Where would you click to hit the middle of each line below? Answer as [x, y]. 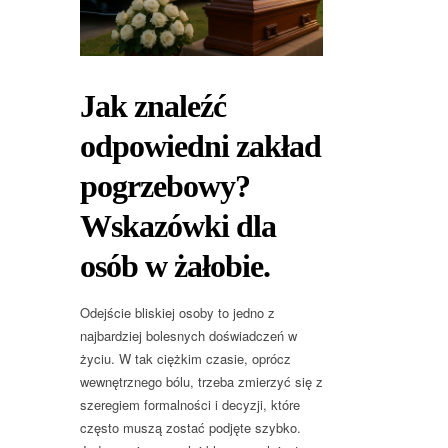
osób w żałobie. [175, 266]
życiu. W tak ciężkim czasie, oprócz [185, 359]
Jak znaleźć [153, 106]
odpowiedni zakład [200, 146]
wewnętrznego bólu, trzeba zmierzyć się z [201, 382]
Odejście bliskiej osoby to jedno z [177, 313]
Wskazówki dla [178, 226]
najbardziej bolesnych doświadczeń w [188, 336]
